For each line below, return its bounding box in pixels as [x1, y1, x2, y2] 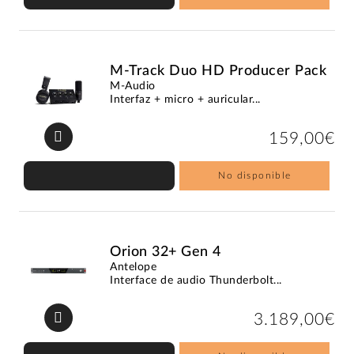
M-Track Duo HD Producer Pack [110, 63, 327, 78]
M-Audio [110, 80, 156, 92]
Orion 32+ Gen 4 [110, 244, 221, 259]
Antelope [110, 261, 157, 273]
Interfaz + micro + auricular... [110, 93, 261, 105]
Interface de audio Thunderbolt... [110, 274, 282, 286]
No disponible [218, 170, 292, 180]
